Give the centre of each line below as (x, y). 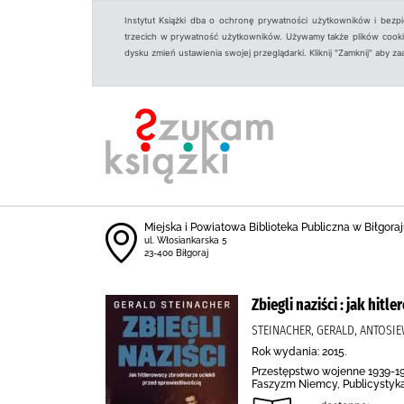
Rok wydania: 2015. (299, 352)
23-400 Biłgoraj (176, 253)
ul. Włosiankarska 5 (185, 240)
